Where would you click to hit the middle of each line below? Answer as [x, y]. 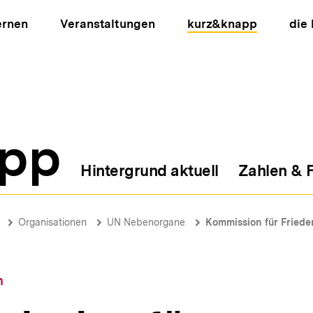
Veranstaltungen [108, 24]
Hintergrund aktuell [150, 170]
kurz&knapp [222, 24]
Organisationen [52, 222]
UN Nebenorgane [146, 222]
